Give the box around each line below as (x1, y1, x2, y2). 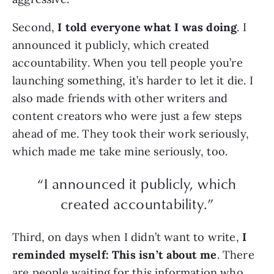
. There (217, 247, 254, 262)
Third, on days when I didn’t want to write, (12, 229, 242, 244)
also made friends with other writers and (12, 91, 228, 105)
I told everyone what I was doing (57, 20, 237, 34)
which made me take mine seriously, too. (12, 144, 228, 158)
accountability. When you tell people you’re (12, 55, 243, 70)
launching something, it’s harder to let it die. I (12, 73, 253, 87)
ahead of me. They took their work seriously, (12, 126, 249, 141)
